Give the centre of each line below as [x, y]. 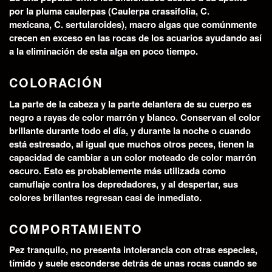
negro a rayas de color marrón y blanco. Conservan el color [135, 117]
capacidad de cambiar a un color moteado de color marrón [133, 157]
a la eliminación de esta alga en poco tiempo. [104, 51]
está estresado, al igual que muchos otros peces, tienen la [131, 144]
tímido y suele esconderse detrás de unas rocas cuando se [133, 263]
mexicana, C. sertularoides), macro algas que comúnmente [133, 24]
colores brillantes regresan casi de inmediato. [105, 197]
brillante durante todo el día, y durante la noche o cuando [130, 130]
